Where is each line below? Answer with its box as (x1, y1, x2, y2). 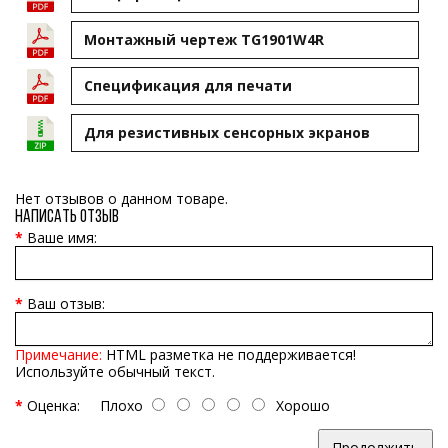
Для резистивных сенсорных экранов (84, 122, 370, 142)
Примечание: (15, 345, 102, 365)
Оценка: (27, 396, 80, 416)
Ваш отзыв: (27, 294, 105, 314)
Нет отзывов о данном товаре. (15, 189, 228, 209)
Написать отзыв (15, 208, 119, 228)
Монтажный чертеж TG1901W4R (84, 29, 324, 49)
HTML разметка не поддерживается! (102, 345, 356, 365)
